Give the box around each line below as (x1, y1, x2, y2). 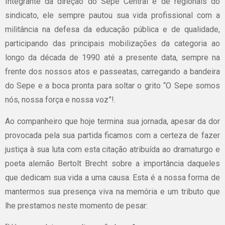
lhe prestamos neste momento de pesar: (5, 200, 148, 210)
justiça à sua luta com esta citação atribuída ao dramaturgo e (5, 144, 220, 154)
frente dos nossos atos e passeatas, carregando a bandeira (5, 66, 220, 76)
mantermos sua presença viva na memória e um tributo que (5, 186, 220, 196)
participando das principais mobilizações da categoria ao (5, 38, 220, 48)
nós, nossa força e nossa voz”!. (5, 94, 116, 104)
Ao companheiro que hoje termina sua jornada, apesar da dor (5, 116, 220, 126)
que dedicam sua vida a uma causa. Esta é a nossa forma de (5, 172, 220, 182)
